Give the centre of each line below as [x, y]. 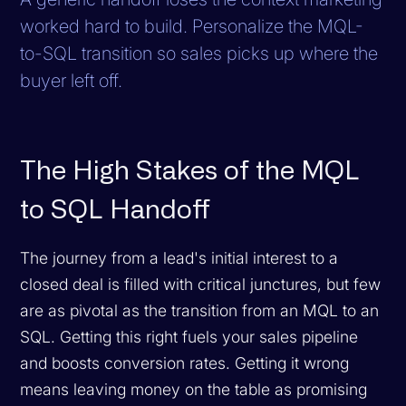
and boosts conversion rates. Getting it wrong [185, 362]
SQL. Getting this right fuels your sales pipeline [189, 336]
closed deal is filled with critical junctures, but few [201, 284]
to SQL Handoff [116, 210]
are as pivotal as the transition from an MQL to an [200, 310]
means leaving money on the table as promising [194, 389]
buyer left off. [72, 80]
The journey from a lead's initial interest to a [179, 257]
